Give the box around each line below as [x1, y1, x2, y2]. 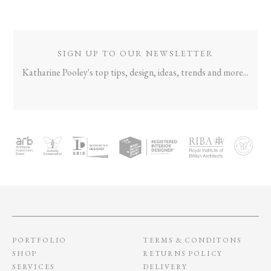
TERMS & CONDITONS [143, 235, 242, 245]
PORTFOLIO [12, 235, 67, 245]
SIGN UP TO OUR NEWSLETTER [57, 48, 214, 59]
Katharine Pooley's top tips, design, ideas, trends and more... [22, 66, 249, 79]
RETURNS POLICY [143, 248, 223, 258]
